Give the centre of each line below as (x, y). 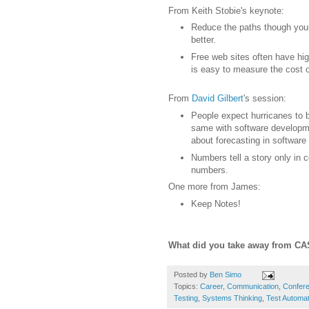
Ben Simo (226, 275)
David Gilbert (218, 99)
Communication (253, 287)
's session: (265, 99)
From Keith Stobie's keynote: (226, 10)
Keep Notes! (216, 203)
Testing (186, 298)
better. (203, 40)
